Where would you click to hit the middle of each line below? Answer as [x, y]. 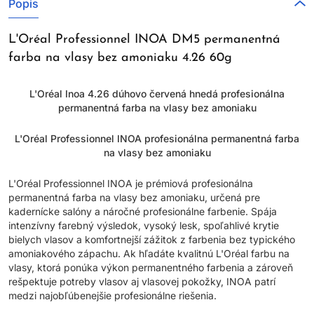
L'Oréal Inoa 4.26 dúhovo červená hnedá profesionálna [157, 94]
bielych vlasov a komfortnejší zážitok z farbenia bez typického [152, 239]
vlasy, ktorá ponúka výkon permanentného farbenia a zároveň [151, 267]
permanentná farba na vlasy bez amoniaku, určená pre [134, 197]
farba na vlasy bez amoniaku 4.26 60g [120, 58]
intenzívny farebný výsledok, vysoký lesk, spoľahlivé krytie [144, 225]
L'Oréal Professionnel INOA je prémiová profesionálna [131, 183]
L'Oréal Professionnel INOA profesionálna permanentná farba [157, 138]
